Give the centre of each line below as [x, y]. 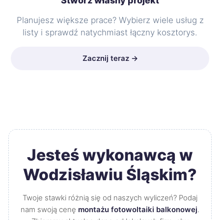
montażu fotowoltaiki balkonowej [138, 209]
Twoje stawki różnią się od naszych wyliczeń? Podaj [110, 198]
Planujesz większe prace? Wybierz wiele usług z [110, 20]
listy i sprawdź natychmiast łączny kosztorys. [110, 32]
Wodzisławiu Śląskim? [110, 175]
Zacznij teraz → [110, 58]
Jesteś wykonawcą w [110, 155]
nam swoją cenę [49, 209]
